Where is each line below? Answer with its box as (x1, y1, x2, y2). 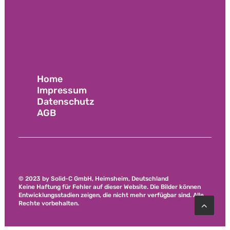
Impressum (37, 85, 87, 96)
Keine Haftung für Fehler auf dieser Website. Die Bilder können (18, 183, 201, 190)
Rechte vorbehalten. (18, 200, 79, 207)
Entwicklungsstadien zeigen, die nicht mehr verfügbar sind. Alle (18, 191, 204, 199)
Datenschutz (37, 96, 94, 107)
